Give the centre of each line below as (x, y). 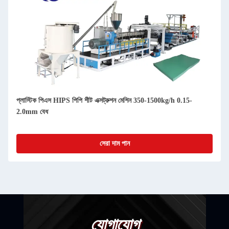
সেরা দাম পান (114, 143)
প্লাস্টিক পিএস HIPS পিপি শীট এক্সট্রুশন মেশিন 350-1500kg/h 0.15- (104, 100)
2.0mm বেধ (32, 112)
